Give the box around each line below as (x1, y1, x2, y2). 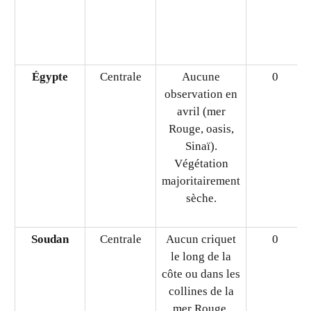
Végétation (174, 260, 228, 274)
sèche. (185, 295, 217, 309)
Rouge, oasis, (168, 226, 234, 239)
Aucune (182, 174, 220, 187)
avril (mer (176, 208, 226, 222)
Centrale (99, 174, 142, 187)
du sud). (181, 5, 221, 19)
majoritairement (162, 278, 240, 292)
